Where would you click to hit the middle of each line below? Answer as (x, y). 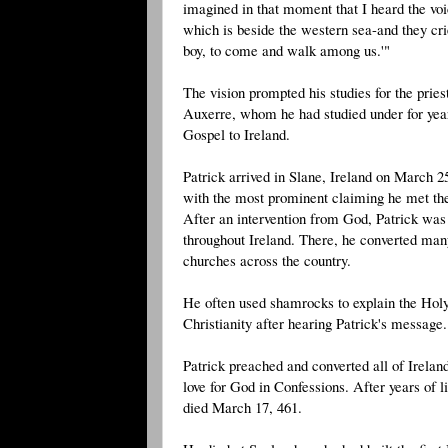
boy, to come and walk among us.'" (286, 49)
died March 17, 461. (242, 406)
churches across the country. (267, 259)
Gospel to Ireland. (236, 133)
